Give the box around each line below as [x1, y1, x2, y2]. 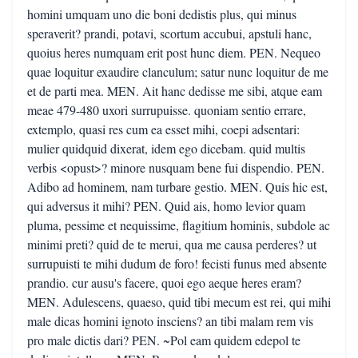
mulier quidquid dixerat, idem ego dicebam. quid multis [27, 140, 305, 157]
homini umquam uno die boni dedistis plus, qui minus [27, 6, 296, 22]
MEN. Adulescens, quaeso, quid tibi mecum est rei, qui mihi [27, 293, 331, 310]
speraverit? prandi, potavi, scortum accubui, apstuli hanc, [27, 25, 312, 42]
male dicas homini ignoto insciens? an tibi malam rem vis [27, 312, 313, 329]
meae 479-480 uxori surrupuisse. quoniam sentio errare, [27, 101, 306, 118]
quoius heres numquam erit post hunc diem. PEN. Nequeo [27, 44, 320, 61]
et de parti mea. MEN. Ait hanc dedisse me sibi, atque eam [27, 82, 322, 99]
